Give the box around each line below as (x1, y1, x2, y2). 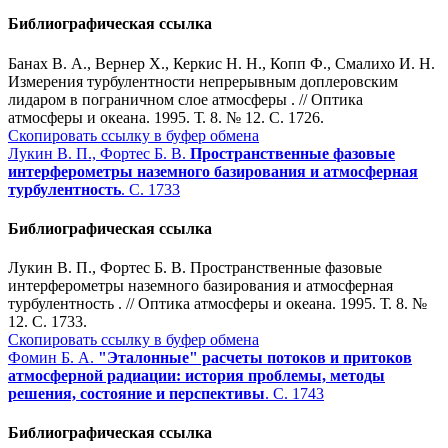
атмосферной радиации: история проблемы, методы (8, 367, 385, 385)
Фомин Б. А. (8, 349, 98, 367)
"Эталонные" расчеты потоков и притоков (98, 349, 412, 367)
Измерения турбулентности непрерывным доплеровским (8, 72, 398, 90)
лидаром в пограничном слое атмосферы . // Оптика (8, 90, 363, 108)
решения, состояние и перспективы (8, 385, 265, 403)
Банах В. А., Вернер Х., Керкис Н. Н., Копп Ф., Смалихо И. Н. (8, 54, 435, 72)
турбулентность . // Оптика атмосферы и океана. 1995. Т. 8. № (8, 295, 427, 313)
